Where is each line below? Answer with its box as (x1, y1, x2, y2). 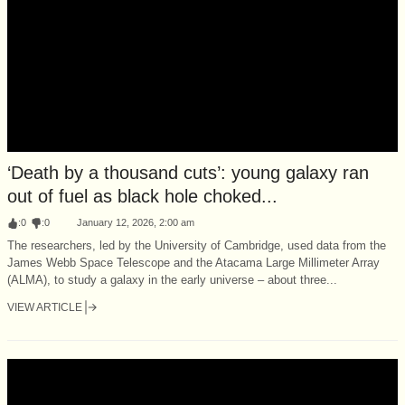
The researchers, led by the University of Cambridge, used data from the (7, 238, 386, 252)
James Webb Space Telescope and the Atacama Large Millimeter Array (7, 255, 380, 269)
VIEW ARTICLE (7, 300, 82, 314)
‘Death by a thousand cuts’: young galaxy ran (7, 162, 369, 183)
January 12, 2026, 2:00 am (77, 216, 194, 228)
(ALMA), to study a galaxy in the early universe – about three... (7, 272, 337, 287)
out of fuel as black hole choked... (7, 185, 278, 206)
